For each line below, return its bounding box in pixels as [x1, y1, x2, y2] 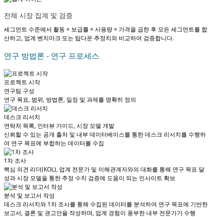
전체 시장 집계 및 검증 [4, 11, 73, 20]
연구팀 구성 [4, 87, 34, 95]
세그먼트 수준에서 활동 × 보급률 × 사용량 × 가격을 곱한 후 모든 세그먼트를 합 [4, 25, 207, 34]
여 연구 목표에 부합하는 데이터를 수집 [4, 139, 104, 148]
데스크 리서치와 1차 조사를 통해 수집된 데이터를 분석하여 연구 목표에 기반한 [4, 200, 208, 209]
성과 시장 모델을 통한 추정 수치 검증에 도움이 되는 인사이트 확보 [4, 174, 175, 183]
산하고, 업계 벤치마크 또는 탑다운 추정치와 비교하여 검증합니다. [4, 34, 174, 43]
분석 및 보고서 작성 [4, 191, 55, 200]
